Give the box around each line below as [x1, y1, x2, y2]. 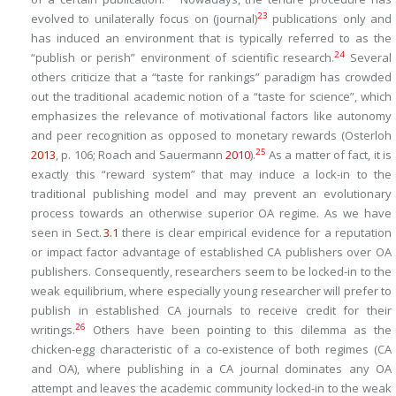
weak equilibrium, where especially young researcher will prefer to [31, 283, 392, 299]
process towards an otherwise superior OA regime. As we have [31, 205, 392, 221]
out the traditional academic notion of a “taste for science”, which [31, 88, 392, 104]
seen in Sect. [31, 225, 103, 240]
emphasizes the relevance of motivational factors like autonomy [31, 108, 392, 124]
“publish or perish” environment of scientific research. [31, 49, 335, 65]
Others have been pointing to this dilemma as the [86, 322, 392, 338]
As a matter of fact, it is [265, 147, 392, 163]
